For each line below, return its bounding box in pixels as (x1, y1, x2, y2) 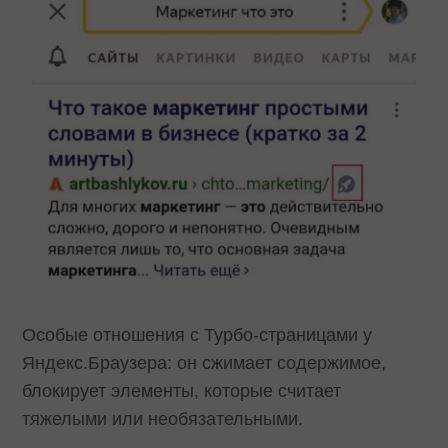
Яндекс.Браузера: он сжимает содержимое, (22, 352, 387, 373)
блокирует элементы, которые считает (22, 380, 342, 401)
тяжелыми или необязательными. (22, 408, 309, 429)
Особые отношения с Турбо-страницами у (22, 324, 373, 345)
